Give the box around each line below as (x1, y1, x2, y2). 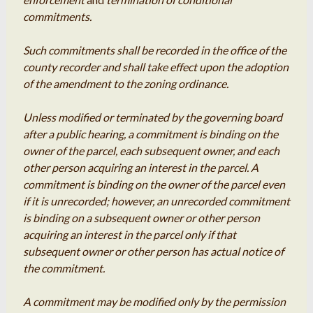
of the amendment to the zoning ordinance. (22, 77, 228, 91)
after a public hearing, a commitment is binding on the (22, 127, 278, 141)
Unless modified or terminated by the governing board (22, 110, 282, 124)
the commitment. (22, 261, 105, 275)
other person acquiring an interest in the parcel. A (22, 161, 259, 175)
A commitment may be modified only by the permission (22, 295, 286, 309)
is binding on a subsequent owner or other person (22, 211, 260, 225)
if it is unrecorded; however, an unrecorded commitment (22, 194, 290, 208)
